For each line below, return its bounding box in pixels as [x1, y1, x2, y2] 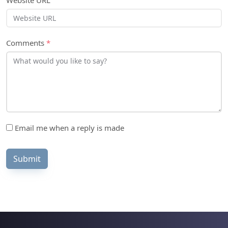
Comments [6, 38, 46, 48]
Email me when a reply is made [13, 123, 124, 133]
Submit [13, 153, 41, 164]
